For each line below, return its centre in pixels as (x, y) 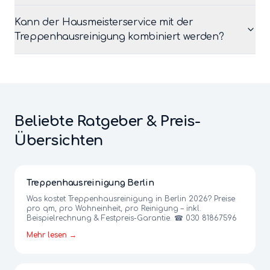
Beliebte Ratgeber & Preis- (108, 121)
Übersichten (59, 141)
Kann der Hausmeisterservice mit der (104, 22)
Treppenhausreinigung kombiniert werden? (119, 37)
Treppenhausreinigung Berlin (90, 183)
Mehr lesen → (52, 235)
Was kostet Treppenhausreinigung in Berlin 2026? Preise (131, 199)
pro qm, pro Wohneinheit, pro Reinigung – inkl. (114, 209)
